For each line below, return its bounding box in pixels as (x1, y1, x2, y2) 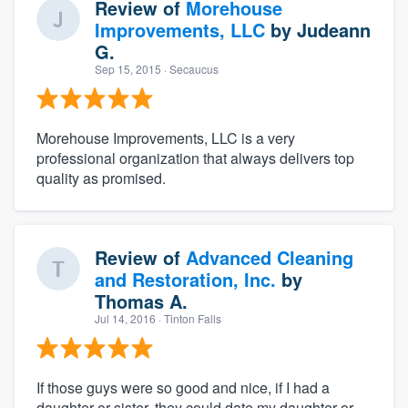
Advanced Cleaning (186, 243, 353, 270)
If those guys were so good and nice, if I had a (36, 376, 330, 398)
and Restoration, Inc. (95, 265, 276, 292)
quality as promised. (36, 167, 166, 189)
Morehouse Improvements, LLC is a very (36, 127, 295, 148)
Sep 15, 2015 (95, 60, 161, 76)
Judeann (297, 15, 371, 43)
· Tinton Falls (156, 310, 221, 326)
